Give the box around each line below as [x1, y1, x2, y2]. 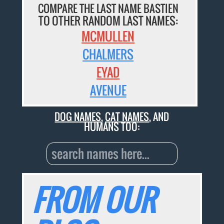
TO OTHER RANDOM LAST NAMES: [38, 12, 178, 29]
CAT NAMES [105, 108, 149, 124]
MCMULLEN [81, 27, 135, 45]
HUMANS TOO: [84, 118, 140, 134]
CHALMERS [82, 45, 134, 63]
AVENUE [89, 81, 126, 99]
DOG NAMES [54, 108, 101, 124]
